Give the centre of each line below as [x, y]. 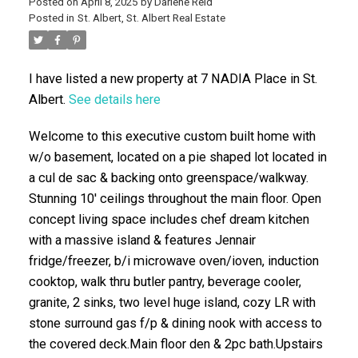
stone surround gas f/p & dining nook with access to [175, 323]
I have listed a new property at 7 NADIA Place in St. [173, 79]
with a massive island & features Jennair [142, 240]
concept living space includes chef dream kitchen [169, 219]
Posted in [51, 18]
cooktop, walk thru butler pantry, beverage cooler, [165, 281]
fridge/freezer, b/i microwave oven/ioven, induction [173, 261]
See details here [114, 100]
